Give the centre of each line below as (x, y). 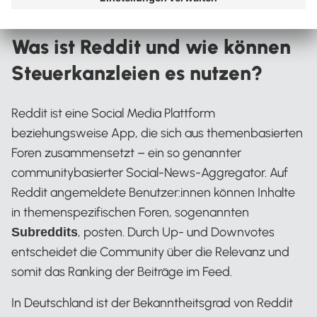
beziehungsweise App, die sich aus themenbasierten (157, 133)
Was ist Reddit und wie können (151, 47)
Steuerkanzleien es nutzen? (137, 73)
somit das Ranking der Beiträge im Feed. (122, 272)
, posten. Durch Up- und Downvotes (176, 232)
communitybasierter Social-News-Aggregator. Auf (150, 173)
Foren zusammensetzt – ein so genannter (126, 153)
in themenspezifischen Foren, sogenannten (130, 212)
